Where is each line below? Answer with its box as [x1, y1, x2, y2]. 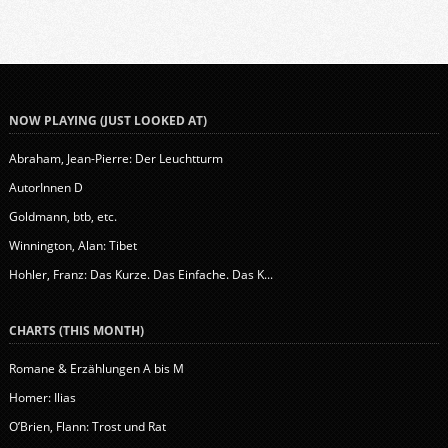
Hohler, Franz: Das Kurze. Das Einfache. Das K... [8, 265, 273, 283]
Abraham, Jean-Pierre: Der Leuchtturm [8, 149, 223, 167]
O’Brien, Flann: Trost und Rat [8, 417, 166, 435]
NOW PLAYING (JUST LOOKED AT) [8, 111, 207, 129]
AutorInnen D [8, 178, 83, 196]
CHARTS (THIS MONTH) [8, 321, 144, 339]
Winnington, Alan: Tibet [8, 236, 137, 254]
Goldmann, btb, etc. [8, 207, 117, 225]
